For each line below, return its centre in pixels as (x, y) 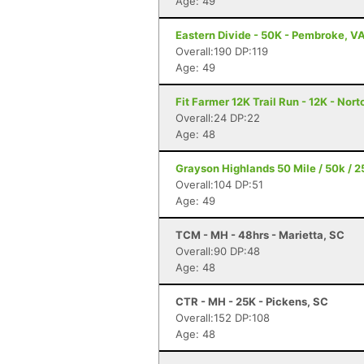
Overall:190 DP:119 (222, 51)
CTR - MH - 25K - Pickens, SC (252, 301)
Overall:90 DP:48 (218, 251)
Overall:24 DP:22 (218, 118)
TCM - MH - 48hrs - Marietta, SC (260, 235)
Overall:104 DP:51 (219, 184)
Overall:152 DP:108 (223, 318)
